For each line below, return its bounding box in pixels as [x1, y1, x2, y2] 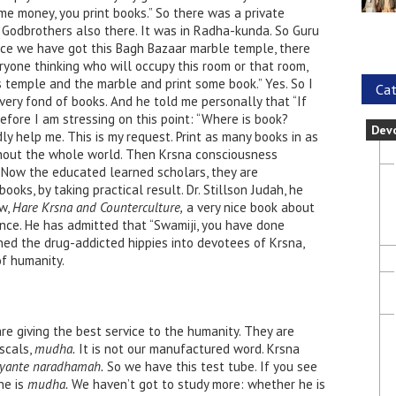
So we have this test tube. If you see [103, 358, 317, 375]
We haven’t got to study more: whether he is [68, 376, 325, 392]
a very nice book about [183, 199, 315, 216]
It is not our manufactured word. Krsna [75, 340, 300, 357]
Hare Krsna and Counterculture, [12, 199, 183, 216]
